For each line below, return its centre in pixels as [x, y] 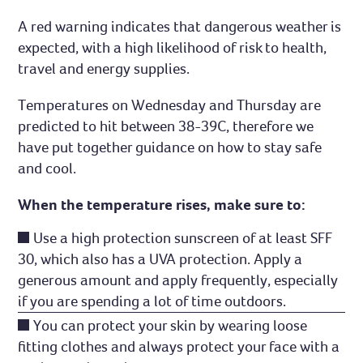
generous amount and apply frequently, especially [178, 280]
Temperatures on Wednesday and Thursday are [170, 105]
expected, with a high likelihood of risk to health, [173, 47]
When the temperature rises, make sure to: [162, 205]
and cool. [47, 169]
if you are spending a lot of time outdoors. [152, 301]
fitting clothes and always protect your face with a [179, 347]
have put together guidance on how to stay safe [170, 147]
